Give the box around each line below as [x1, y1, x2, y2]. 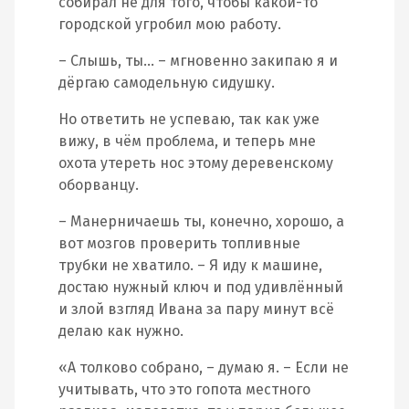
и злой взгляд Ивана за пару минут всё [58, 300, 334, 318]
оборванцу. [58, 176, 139, 194]
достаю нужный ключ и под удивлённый [58, 278, 343, 296]
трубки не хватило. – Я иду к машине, [58, 257, 322, 274]
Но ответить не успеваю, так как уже [58, 110, 320, 128]
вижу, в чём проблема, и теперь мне [58, 132, 316, 150]
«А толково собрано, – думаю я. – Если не [58, 359, 349, 376]
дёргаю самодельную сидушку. [58, 74, 275, 91]
